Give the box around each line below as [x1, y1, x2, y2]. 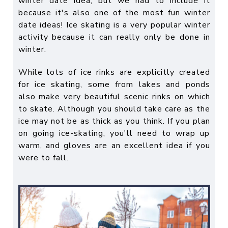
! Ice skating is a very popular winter [61, 19, 210, 31]
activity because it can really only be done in [18, 32, 210, 43]
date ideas [18, 19, 62, 31]
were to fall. [18, 152, 69, 164]
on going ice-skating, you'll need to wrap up [18, 128, 210, 139]
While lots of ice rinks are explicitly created [18, 67, 210, 78]
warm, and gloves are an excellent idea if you [18, 140, 210, 152]
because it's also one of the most [18, 7, 168, 19]
